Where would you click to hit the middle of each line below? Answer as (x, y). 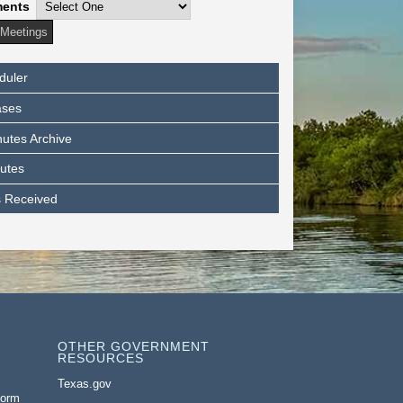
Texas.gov (85, 383)
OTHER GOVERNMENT (134, 347)
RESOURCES (101, 359)
